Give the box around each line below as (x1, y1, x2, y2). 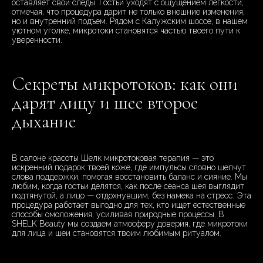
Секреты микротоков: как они (12, 72, 238, 96)
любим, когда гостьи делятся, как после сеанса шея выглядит (12, 181, 244, 191)
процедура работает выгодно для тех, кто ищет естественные (12, 200, 245, 210)
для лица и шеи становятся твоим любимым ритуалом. (12, 228, 221, 238)
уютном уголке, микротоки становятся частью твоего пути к (12, 26, 240, 36)
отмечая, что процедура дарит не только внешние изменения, (12, 7, 245, 17)
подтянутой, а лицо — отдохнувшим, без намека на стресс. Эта (12, 191, 251, 201)
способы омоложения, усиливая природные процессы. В (12, 210, 224, 220)
